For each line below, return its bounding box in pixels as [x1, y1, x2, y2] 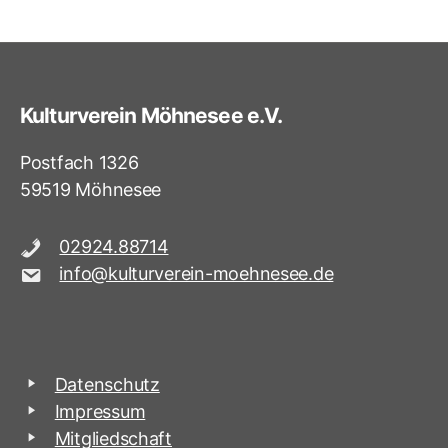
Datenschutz [54, 374, 160, 396]
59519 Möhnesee [20, 179, 162, 201]
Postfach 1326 [20, 152, 139, 174]
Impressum [54, 401, 146, 423]
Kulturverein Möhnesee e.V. [20, 103, 283, 129]
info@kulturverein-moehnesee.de [59, 263, 334, 285]
